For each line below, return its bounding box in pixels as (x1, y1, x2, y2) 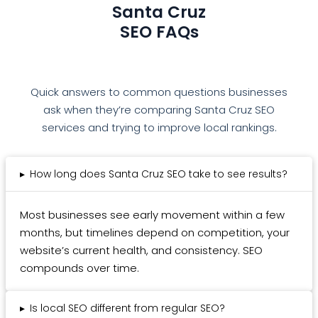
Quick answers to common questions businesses (31, 84, 287, 99)
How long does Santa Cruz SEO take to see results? (30, 167, 287, 182)
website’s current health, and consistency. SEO (20, 243, 263, 258)
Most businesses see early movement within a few (20, 207, 285, 223)
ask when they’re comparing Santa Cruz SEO (43, 102, 275, 117)
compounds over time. (20, 261, 139, 276)
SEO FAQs (119, 20, 199, 43)
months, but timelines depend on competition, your (20, 225, 290, 241)
